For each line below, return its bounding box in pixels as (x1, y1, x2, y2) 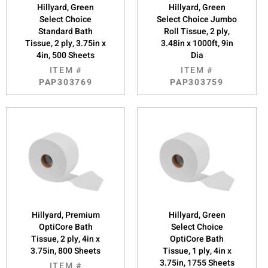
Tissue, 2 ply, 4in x (31, 232, 100, 245)
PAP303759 (170, 75, 224, 89)
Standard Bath (38, 25, 93, 38)
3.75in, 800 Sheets (31, 244, 101, 257)
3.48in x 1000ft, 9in (160, 36, 233, 50)
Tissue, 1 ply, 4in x (162, 244, 232, 257)
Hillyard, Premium (31, 208, 100, 221)
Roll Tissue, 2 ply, (164, 25, 230, 38)
